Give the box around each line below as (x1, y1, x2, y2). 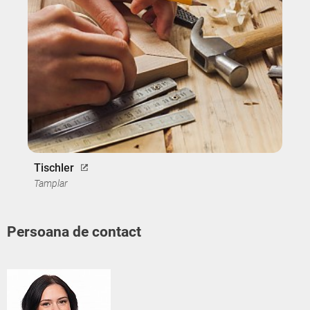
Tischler (34, 161, 74, 175)
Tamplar (34, 178, 68, 190)
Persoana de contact (7, 224, 141, 241)
